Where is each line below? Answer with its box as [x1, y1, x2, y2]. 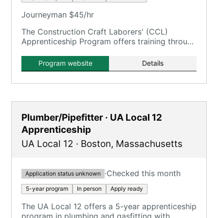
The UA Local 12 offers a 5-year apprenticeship [21, 201, 197, 211]
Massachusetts [116, 138, 182, 149]
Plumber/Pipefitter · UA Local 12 [21, 112, 162, 123]
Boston [81, 138, 111, 149]
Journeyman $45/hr [21, 10, 94, 19]
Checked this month [107, 168, 181, 178]
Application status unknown [25, 169, 101, 177]
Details [142, 59, 163, 67]
